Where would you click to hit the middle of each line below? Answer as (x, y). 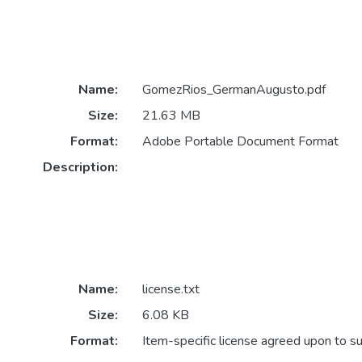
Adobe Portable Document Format (240, 142)
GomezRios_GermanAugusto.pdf (234, 90)
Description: (80, 168)
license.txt (170, 290)
